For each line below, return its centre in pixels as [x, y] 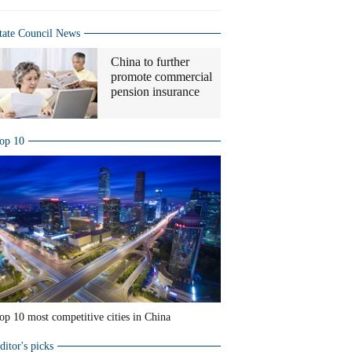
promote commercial [161, 77]
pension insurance [155, 92]
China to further [150, 62]
